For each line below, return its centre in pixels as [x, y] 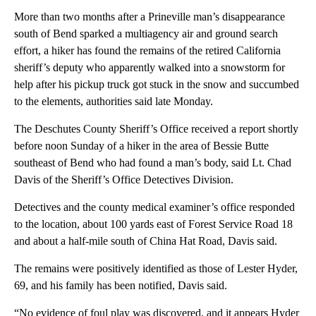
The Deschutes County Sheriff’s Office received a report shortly [156, 129]
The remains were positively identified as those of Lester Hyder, [156, 269]
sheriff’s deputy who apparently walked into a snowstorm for [150, 68]
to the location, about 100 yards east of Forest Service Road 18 [153, 224]
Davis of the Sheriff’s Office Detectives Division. [124, 180]
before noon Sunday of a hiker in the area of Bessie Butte [141, 146]
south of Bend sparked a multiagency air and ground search [146, 34]
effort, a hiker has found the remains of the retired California [147, 51]
